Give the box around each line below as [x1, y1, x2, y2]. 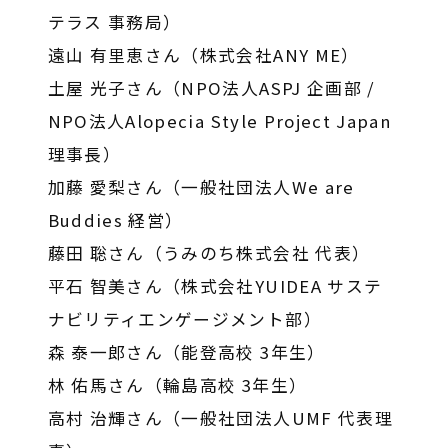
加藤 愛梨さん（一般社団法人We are [47, 175, 355, 200]
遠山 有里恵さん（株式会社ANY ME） [47, 43, 360, 68]
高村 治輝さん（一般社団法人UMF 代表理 [47, 406, 393, 431]
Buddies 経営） [47, 208, 184, 233]
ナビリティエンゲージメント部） [47, 307, 322, 332]
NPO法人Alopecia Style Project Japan [47, 109, 391, 134]
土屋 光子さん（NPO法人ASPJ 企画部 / [47, 76, 376, 101]
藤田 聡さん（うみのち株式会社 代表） [47, 241, 371, 266]
